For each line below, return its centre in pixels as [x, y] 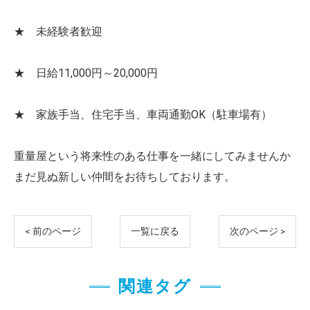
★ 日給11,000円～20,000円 [86, 73]
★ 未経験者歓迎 [58, 31]
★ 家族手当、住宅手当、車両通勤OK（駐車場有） [143, 114]
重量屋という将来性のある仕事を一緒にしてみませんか [152, 156]
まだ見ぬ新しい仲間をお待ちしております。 [125, 176]
